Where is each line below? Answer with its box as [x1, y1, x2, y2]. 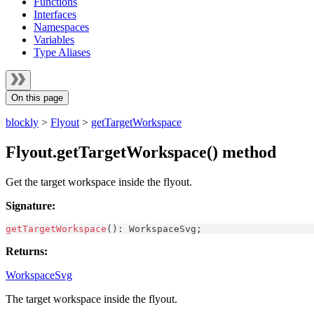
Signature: [6, 199, 55, 212]
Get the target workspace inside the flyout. [6, 175, 192, 188]
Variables [34, 34, 74, 46]
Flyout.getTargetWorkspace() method [6, 142, 276, 161]
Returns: [6, 245, 48, 257]
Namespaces [34, 21, 89, 33]
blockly [6, 116, 39, 128]
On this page [11, 93, 63, 103]
